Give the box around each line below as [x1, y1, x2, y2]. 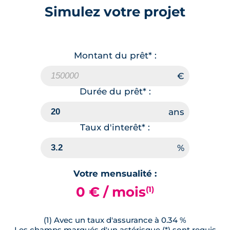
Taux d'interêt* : [80, 122, 150, 132]
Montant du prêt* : [73, 50, 157, 61]
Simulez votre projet [45, 3, 185, 20]
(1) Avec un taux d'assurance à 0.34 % [44, 215, 186, 225]
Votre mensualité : [73, 168, 157, 179]
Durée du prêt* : [79, 86, 151, 97]
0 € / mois [76, 183, 146, 200]
